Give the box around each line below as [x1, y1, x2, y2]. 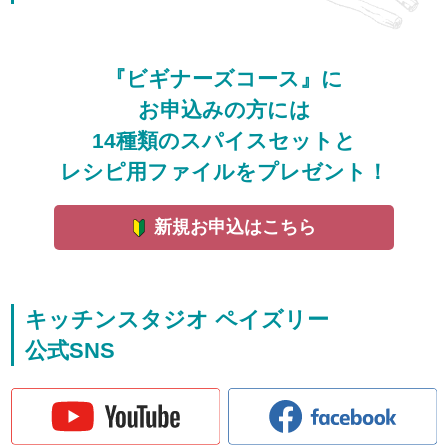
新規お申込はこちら [154, 216, 317, 237]
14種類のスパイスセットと [92, 128, 356, 152]
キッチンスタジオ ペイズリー [25, 307, 330, 333]
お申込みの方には [137, 97, 311, 121]
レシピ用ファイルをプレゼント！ [60, 159, 388, 183]
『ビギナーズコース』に [105, 66, 343, 90]
